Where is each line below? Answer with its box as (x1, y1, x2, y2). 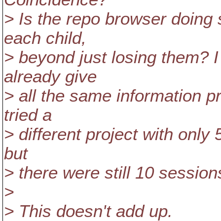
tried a (4, 106, 52, 124)
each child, (4, 29, 86, 47)
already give (4, 67, 97, 86)
